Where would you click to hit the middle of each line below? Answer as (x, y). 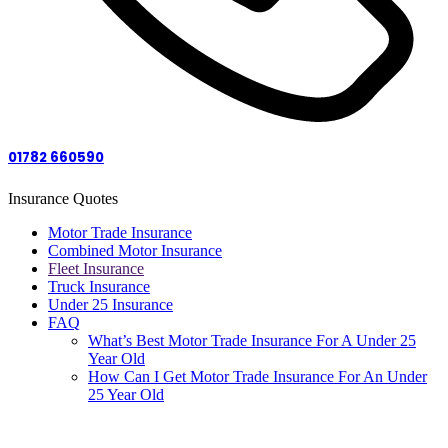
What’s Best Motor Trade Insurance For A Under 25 (252, 341)
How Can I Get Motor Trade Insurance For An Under (257, 377)
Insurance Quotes (63, 199)
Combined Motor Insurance (135, 251)
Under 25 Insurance (110, 305)
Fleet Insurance (96, 269)
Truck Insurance (99, 287)
